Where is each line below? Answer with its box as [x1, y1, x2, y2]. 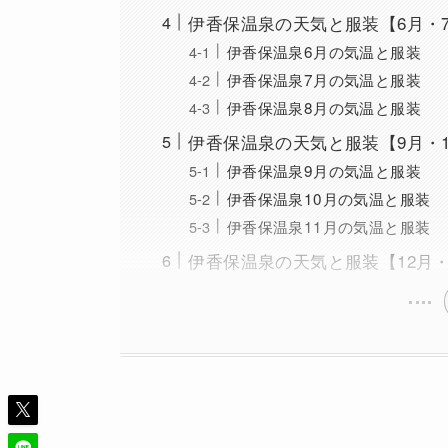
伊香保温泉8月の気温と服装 [226, 96, 421, 119]
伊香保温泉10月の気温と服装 [226, 187, 431, 210]
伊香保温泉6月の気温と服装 [226, 40, 421, 63]
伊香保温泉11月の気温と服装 [226, 215, 431, 238]
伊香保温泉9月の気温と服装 [226, 159, 421, 182]
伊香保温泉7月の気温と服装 [226, 68, 421, 91]
